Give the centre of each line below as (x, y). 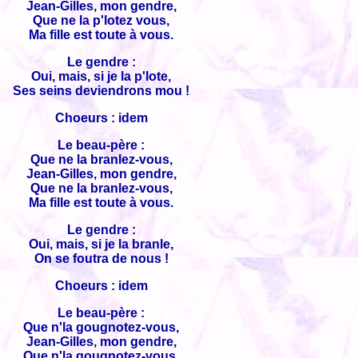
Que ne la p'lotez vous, (101, 20)
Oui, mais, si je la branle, (101, 244)
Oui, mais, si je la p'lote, (101, 76)
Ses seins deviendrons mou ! (101, 91)
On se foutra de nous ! (101, 259)
